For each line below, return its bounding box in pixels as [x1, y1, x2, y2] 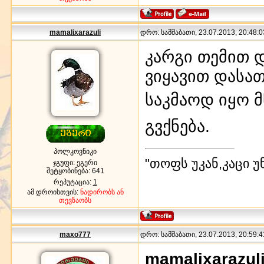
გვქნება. [145, 116, 210, 136]
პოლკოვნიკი [54, 147, 97, 156]
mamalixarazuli [49, 28, 101, 37]
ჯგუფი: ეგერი [53, 158, 97, 167]
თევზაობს [59, 196, 91, 204]
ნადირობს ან [80, 187, 124, 196]
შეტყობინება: [46, 166, 92, 175]
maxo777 [60, 230, 91, 239]
